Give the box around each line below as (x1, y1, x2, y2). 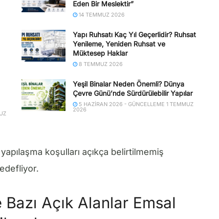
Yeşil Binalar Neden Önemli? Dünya (73, 80, 184, 88)
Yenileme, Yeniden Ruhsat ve (73, 40, 165, 48)
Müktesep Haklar (73, 49, 128, 58)
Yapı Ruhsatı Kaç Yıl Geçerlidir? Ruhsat (73, 30, 196, 39)
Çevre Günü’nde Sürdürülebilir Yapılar (73, 89, 193, 98)
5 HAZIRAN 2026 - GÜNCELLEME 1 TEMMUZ (77, 101, 194, 108)
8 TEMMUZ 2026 (77, 61, 123, 68)
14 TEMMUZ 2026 (77, 11, 125, 19)
